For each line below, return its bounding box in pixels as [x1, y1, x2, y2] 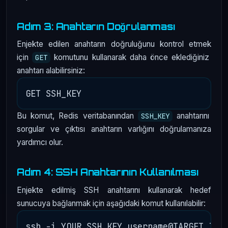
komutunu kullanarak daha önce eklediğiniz [50, 52, 211, 63]
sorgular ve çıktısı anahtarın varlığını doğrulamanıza [17, 124, 211, 134]
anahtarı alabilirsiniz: [17, 66, 85, 76]
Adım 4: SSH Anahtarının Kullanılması [17, 166, 198, 178]
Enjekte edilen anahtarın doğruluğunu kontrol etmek [17, 39, 211, 49]
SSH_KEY [140, 111, 169, 121]
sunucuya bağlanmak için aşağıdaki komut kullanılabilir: [17, 198, 206, 208]
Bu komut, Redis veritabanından [17, 111, 138, 121]
